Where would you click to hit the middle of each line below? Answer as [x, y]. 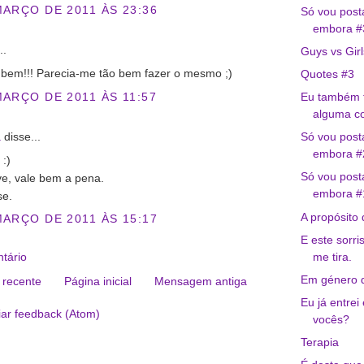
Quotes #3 [327, 74]
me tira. [332, 256]
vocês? [331, 319]
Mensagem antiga [201, 282]
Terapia [319, 342]
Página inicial [98, 282]
